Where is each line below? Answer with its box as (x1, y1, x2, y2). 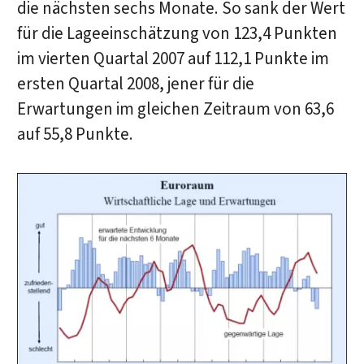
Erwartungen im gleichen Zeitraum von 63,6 (16, 97, 334, 122)
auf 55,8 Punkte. (16, 123, 133, 147)
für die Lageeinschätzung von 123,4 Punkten (16, 22, 337, 46)
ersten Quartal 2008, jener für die (16, 72, 254, 97)
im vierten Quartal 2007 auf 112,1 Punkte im (16, 47, 329, 71)
